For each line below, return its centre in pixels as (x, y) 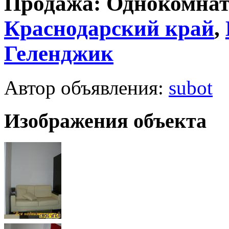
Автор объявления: (86, 87)
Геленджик (59, 54)
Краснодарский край (109, 29)
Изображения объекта (105, 121)
